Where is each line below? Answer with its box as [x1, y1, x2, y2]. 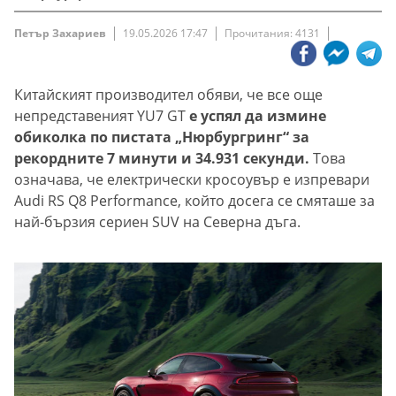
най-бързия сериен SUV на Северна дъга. [14, 212, 301, 232]
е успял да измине [189, 106, 326, 126]
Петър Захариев [14, 26, 106, 42]
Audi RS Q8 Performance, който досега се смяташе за [14, 191, 375, 211]
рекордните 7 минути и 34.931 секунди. [14, 148, 309, 169]
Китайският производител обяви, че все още [14, 85, 323, 105]
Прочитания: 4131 [225, 26, 320, 42]
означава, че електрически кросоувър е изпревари [14, 170, 369, 190]
